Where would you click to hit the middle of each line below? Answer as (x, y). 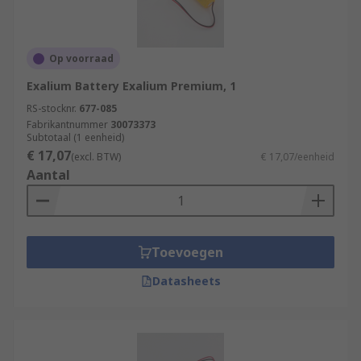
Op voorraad (81, 58)
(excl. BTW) (96, 157)
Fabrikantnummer (67, 124)
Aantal (48, 175)
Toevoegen (187, 252)
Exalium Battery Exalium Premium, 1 (131, 86)
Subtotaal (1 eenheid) (75, 137)
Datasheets (186, 281)
